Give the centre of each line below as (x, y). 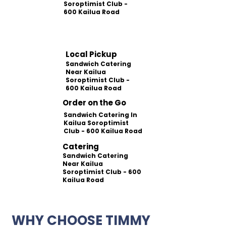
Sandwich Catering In (100, 115)
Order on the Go (94, 103)
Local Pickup (91, 54)
